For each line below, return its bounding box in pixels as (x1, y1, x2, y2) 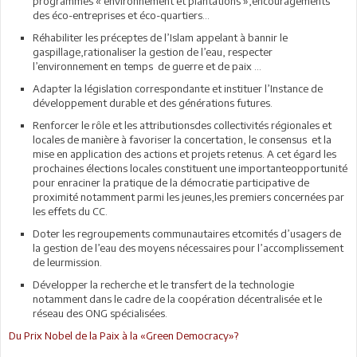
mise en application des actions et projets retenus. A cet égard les (33, 147, 336, 160)
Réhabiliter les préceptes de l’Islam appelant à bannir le (33, 30, 288, 44)
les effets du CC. (33, 204, 108, 218)
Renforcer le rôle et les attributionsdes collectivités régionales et (33, 118, 331, 131)
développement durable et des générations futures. (33, 96, 273, 109)
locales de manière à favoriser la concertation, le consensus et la (33, 132, 331, 146)
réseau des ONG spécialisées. (33, 306, 167, 320)
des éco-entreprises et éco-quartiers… (33, 8, 210, 22)
